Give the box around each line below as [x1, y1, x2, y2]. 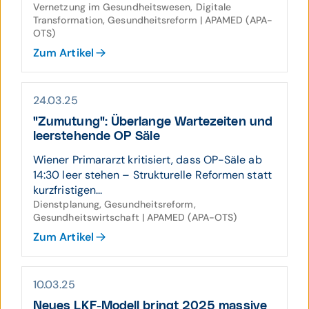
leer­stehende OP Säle [33, 130, 160, 143]
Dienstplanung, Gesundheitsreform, [33, 198, 196, 210]
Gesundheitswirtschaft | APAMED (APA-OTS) [33, 211, 237, 223]
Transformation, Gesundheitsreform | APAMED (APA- [33, 14, 272, 26]
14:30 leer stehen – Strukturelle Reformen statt [33, 168, 272, 182]
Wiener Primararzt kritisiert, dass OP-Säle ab [33, 152, 262, 167]
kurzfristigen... [33, 183, 103, 197]
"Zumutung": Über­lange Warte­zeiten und [33, 116, 272, 128]
